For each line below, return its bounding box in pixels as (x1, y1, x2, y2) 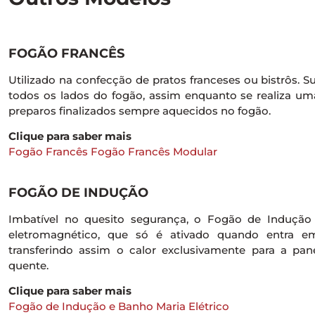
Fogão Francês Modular (91, 145, 217, 159)
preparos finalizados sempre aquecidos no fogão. (8, 103, 271, 117)
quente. (8, 258, 49, 272)
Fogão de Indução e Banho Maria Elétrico (8, 300, 229, 314)
